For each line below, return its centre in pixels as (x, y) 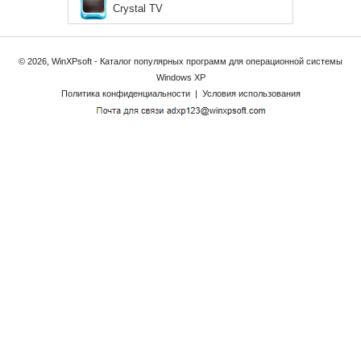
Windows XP (180, 77)
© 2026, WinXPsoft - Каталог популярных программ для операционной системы (180, 61)
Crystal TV (138, 8)
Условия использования (251, 93)
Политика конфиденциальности (125, 93)
